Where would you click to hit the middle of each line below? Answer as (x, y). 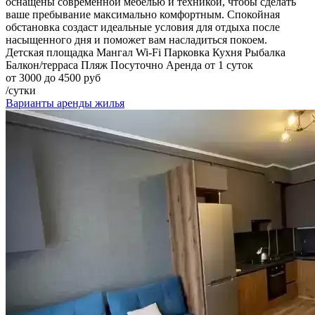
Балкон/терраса (42, 65)
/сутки (21, 90)
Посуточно (137, 65)
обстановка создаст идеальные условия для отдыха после (143, 27)
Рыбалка (265, 52)
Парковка (187, 52)
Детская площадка (50, 52)
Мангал (115, 52)
